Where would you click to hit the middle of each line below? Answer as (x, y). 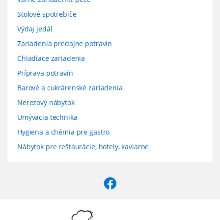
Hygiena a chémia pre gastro (64, 132)
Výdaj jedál (35, 28)
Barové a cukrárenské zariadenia (70, 87)
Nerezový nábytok (46, 102)
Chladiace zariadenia (51, 58)
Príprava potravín (45, 73)
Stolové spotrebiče (47, 14)
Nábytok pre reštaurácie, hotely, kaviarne (83, 146)
